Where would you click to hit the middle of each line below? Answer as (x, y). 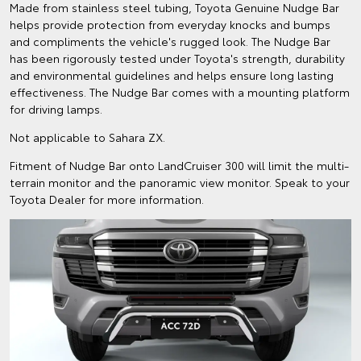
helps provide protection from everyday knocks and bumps (170, 25)
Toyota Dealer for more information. (108, 199)
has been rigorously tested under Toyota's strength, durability (177, 58)
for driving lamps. (56, 109)
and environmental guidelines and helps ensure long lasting (172, 75)
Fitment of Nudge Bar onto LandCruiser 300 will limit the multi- (179, 166)
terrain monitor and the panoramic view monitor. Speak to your (180, 183)
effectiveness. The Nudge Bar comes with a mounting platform (180, 92)
